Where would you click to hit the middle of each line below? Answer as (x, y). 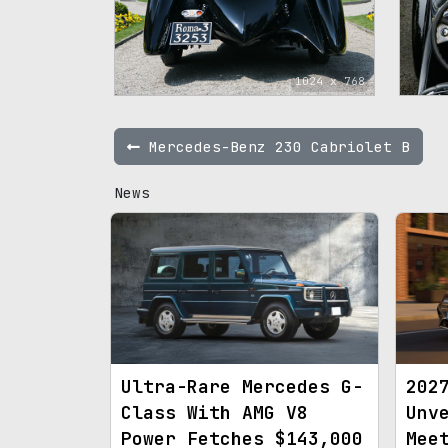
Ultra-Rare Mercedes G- (242, 386)
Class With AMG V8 (214, 412)
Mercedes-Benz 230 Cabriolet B (275, 147)
